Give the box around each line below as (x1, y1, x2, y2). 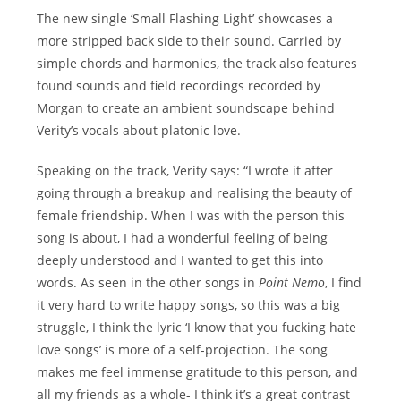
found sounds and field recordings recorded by (37, 76, 321, 94)
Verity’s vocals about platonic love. (37, 121, 242, 139)
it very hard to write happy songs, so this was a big (37, 295, 341, 313)
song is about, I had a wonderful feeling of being (37, 228, 328, 246)
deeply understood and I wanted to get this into (37, 251, 324, 269)
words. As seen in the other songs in (37, 273, 260, 291)
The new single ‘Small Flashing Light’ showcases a (37, 9, 334, 27)
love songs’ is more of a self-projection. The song (37, 340, 328, 358)
